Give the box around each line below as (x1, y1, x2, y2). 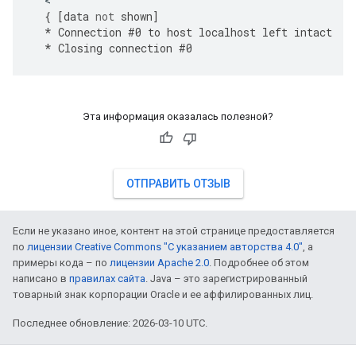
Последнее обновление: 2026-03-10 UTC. (13, 317, 207, 329)
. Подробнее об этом (209, 257, 309, 269)
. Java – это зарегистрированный (145, 273, 308, 284)
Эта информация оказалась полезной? (83, 110, 273, 122)
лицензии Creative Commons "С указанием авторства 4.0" (27, 241, 303, 253)
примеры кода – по (13, 257, 110, 269)
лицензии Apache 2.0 (110, 257, 209, 269)
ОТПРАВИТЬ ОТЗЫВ (126, 177, 230, 190)
